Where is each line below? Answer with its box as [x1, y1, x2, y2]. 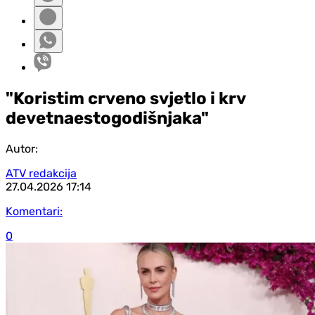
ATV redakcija [6, 166, 77, 180]
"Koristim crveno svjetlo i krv [6, 88, 245, 108]
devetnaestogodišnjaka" [6, 108, 209, 128]
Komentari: [6, 204, 63, 218]
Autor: [6, 141, 38, 155]
